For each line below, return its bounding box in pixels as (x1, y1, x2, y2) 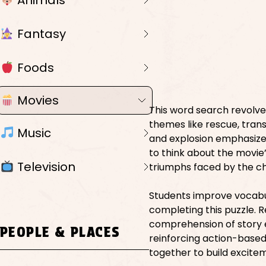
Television (14, 159, 75, 176)
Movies (14, 92, 59, 109)
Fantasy (14, 26, 66, 43)
